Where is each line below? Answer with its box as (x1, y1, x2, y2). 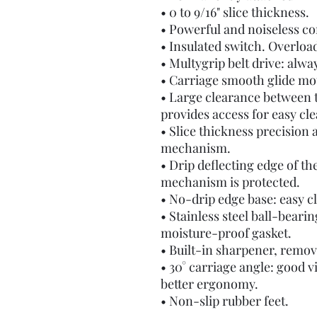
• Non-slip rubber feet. (161, 292, 289, 309)
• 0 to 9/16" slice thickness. (161, 4, 309, 21)
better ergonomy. (161, 275, 258, 292)
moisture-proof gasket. (161, 224, 292, 241)
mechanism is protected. (161, 173, 300, 190)
